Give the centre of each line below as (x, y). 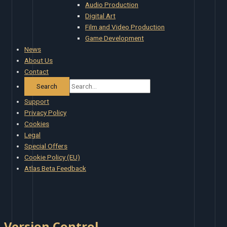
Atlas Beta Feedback (55, 168)
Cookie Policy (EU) (52, 157)
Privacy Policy (45, 112)
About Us (39, 60)
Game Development (115, 38)
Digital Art (100, 15)
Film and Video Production (125, 27)
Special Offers (46, 146)
